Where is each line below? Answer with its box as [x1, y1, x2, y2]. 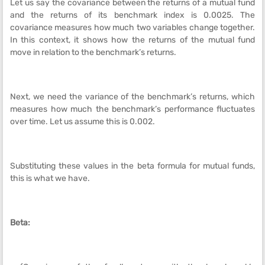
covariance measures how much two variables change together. [10, 22, 255, 33]
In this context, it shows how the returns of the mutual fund [10, 35, 255, 45]
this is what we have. [10, 173, 90, 183]
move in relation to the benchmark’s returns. [10, 47, 176, 57]
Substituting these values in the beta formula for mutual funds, [10, 161, 255, 171]
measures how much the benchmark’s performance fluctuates [10, 104, 255, 114]
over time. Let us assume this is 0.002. [10, 117, 155, 127]
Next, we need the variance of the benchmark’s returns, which [10, 92, 255, 102]
